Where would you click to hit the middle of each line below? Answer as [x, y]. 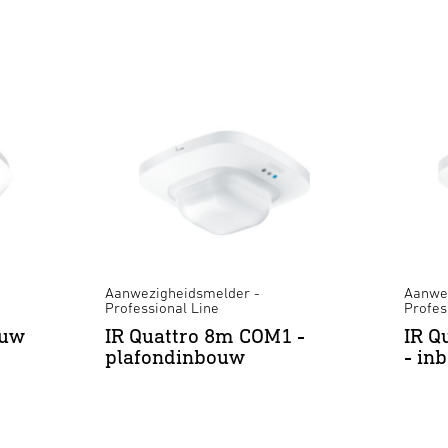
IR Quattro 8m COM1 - [204, 336]
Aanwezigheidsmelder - [182, 293]
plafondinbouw [174, 357]
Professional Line [161, 308]
